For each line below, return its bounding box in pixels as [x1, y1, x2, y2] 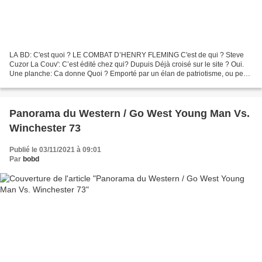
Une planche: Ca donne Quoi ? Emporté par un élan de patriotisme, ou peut [9, 69, 249, 78]
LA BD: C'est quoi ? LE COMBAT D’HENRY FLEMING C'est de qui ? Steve [9, 50, 244, 59]
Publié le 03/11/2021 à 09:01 [9, 145, 101, 154]
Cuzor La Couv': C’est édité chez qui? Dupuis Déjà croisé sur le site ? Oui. [9, 60, 244, 68]
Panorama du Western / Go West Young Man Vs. [9, 107, 123, 119]
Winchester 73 [9, 122, 81, 134]
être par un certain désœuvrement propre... [9, 78, 145, 87]
